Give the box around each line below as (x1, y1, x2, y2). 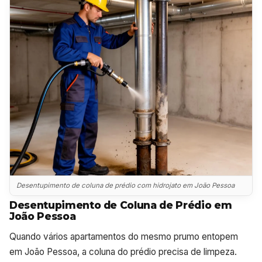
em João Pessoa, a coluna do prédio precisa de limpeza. (9, 246, 237, 258)
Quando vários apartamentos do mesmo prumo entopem (9, 231, 238, 243)
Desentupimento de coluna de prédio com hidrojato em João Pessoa (16, 181, 235, 189)
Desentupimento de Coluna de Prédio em (9, 199, 232, 212)
